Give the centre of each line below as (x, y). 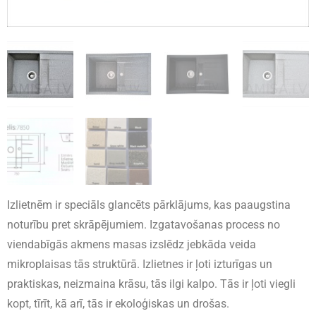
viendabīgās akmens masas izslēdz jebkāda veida (132, 244)
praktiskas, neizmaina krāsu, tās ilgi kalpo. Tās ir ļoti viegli (151, 284)
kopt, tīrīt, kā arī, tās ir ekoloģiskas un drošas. (118, 303)
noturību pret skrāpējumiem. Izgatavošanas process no (144, 224)
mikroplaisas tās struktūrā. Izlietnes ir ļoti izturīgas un (140, 264)
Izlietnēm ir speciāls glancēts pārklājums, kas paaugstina (149, 205)
